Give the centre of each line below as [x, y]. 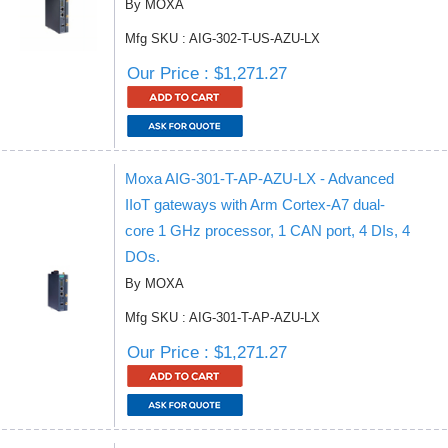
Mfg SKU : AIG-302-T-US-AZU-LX [222, 38]
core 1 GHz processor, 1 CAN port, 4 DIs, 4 [267, 230]
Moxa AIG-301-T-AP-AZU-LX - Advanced [259, 178]
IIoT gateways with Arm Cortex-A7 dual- [255, 204]
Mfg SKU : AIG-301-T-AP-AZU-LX [222, 317]
